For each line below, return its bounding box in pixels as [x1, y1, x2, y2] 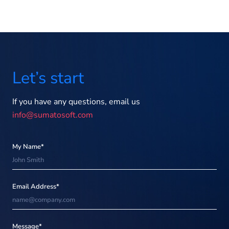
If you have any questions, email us [12, 96, 140, 107]
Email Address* [12, 181, 59, 191]
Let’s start [12, 66, 84, 89]
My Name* [12, 142, 44, 151]
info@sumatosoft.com [12, 109, 93, 121]
